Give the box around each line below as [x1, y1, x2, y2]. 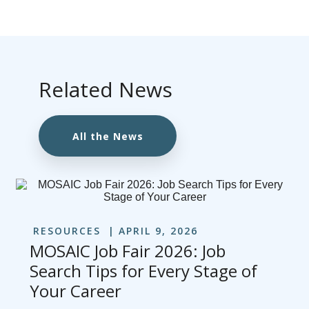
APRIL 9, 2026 [119, 224, 199, 238]
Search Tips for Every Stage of [30, 259, 258, 283]
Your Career [30, 279, 122, 303]
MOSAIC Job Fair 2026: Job [30, 239, 226, 263]
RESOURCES [33, 224, 101, 238]
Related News [38, 75, 172, 104]
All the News [72, 129, 143, 143]
